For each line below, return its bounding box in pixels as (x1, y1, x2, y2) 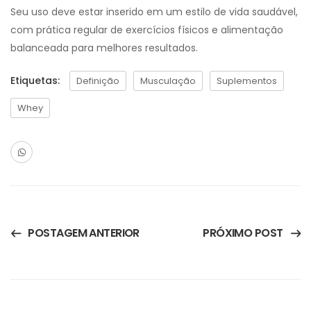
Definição (76, 74, 119, 88)
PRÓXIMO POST (203, 224, 283, 241)
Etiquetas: (10, 74, 60, 88)
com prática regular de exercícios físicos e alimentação (10, 23, 283, 37)
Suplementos (217, 74, 277, 88)
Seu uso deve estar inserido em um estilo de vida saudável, (10, 5, 298, 19)
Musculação (140, 74, 196, 88)
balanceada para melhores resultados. (10, 41, 198, 56)
